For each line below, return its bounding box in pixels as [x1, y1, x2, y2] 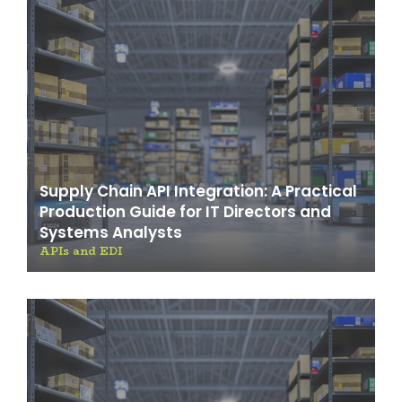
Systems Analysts [39, 222, 182, 244]
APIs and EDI [39, 242, 122, 260]
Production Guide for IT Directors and [39, 201, 331, 223]
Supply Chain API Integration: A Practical [39, 180, 357, 203]
